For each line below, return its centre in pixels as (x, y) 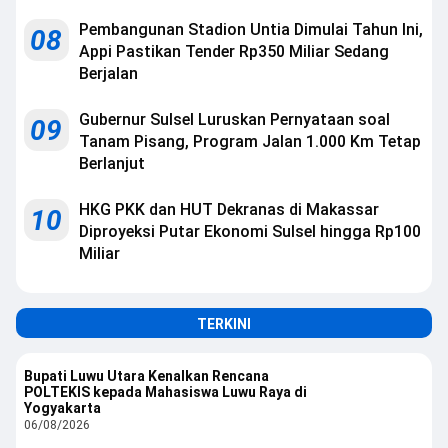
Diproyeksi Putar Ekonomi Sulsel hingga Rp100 (250, 231)
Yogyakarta (62, 407)
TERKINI (224, 323)
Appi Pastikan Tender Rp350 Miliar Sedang (234, 51)
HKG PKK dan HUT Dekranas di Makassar (229, 209)
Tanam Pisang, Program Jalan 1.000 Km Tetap (250, 141)
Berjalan (108, 73)
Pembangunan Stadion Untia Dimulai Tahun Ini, (251, 29)
